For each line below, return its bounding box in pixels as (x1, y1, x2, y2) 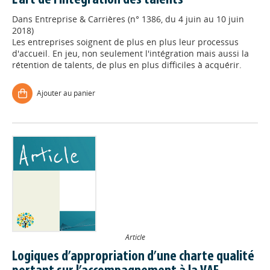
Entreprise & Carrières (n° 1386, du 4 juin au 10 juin (35, 13, 244, 25)
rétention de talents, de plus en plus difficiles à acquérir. (12, 59, 242, 71)
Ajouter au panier (37, 88, 95, 99)
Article (125, 232, 145, 242)
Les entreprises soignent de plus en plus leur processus (12, 36, 239, 48)
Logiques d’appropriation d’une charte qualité (12, 250, 254, 265)
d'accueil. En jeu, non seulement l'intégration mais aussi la (12, 48, 249, 60)
